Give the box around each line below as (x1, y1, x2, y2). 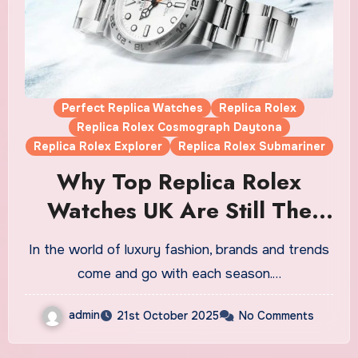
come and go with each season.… (77, 265, 281, 282)
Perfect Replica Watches (62, 100, 203, 115)
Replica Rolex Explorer (33, 138, 162, 153)
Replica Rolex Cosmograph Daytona (76, 119, 282, 134)
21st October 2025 (116, 308, 219, 323)
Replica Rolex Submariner (177, 138, 325, 153)
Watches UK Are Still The (46, 193, 312, 227)
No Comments (238, 308, 314, 323)
